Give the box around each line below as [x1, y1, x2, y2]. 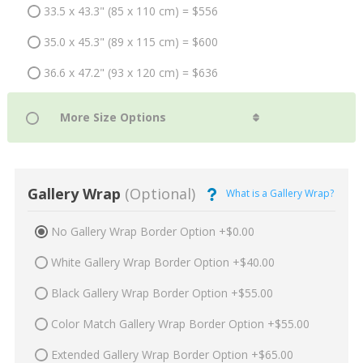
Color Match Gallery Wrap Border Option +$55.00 [50, 316, 310, 332]
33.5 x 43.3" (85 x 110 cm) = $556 [43, 2, 218, 19]
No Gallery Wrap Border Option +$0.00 [50, 224, 254, 240]
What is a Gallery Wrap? [225, 186, 334, 200]
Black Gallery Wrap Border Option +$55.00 [50, 285, 273, 301]
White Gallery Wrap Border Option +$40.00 [50, 254, 275, 271]
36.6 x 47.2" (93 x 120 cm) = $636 [43, 64, 218, 80]
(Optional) [120, 183, 195, 203]
